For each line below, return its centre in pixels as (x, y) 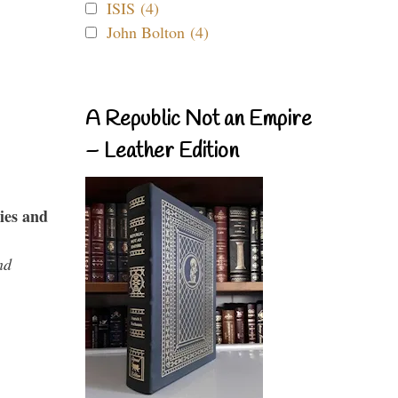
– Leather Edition (162, 152)
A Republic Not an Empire (199, 120)
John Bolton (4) (158, 32)
